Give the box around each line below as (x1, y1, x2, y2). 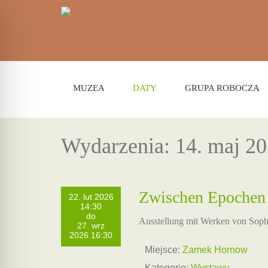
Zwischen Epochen (139, 188, 266, 206)
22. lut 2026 (68, 193, 114, 202)
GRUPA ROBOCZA (185, 83, 260, 93)
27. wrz (77, 221, 105, 230)
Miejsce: (145, 245, 180, 255)
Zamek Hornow (182, 245, 248, 255)
